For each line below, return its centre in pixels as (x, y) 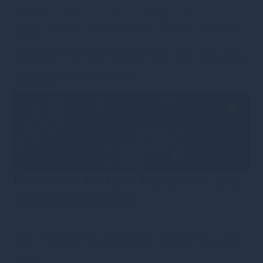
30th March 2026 (50, 15)
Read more (36, 86)
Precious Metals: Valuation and (127, 181)
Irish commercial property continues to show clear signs (128, 50)
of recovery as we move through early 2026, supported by (131, 62)
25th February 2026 (55, 234)
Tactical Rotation (75, 200)
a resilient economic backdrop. (76, 74)
